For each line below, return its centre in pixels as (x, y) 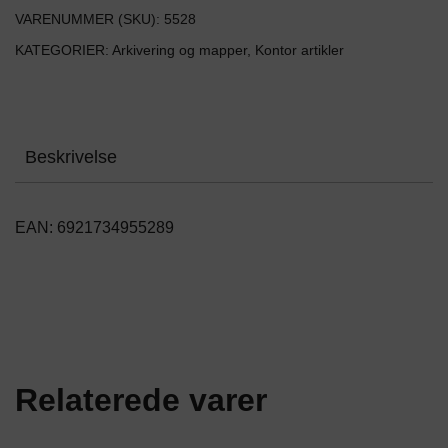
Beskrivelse (71, 156)
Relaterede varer (141, 399)
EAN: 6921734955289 (94, 227)
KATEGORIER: (63, 49)
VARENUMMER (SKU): (89, 18)
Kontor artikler (299, 49)
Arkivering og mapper (179, 49)
